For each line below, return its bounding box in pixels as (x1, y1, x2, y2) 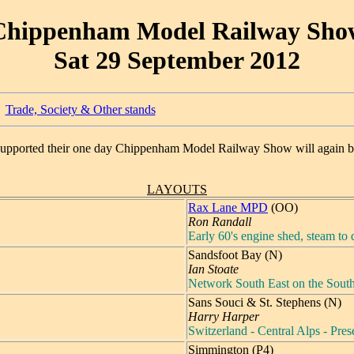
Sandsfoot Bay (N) (188, 247, 282, 262)
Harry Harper (188, 309, 259, 323)
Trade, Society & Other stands (5, 102, 156, 116)
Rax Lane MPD (188, 200, 268, 214)
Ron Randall (188, 214, 251, 228)
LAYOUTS (147, 182, 207, 196)
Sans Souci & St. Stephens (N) (188, 295, 341, 309)
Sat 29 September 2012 (54, 46, 300, 75)
